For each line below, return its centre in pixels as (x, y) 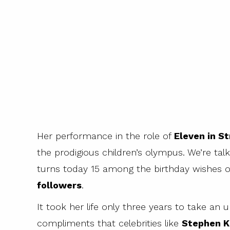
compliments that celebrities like (109, 223)
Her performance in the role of (106, 136)
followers (59, 185)
